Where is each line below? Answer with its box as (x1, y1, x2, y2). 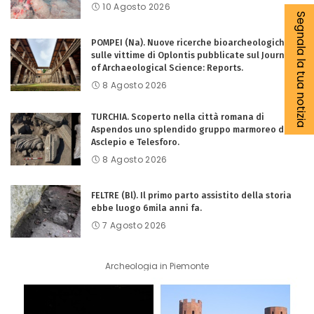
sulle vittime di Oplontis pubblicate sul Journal (91, 50, 293, 61)
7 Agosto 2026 (102, 219, 167, 232)
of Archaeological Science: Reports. (91, 62, 243, 74)
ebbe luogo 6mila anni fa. (91, 203, 202, 214)
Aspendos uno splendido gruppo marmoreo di (91, 124, 287, 135)
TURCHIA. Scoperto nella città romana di (91, 111, 264, 123)
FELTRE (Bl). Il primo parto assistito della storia (91, 190, 292, 201)
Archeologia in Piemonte (105, 260, 209, 273)
